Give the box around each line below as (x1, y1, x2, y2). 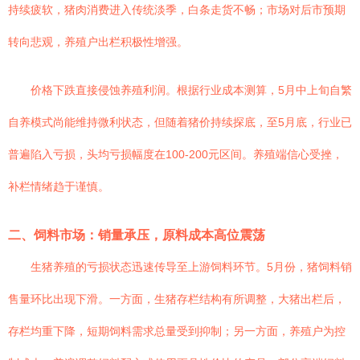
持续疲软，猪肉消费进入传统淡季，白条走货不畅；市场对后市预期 (8, 3, 346, 16)
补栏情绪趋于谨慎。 (8, 180, 109, 193)
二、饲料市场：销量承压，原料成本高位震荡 (8, 227, 265, 242)
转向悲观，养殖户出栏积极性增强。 (8, 35, 188, 48)
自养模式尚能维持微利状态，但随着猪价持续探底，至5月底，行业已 (8, 116, 352, 129)
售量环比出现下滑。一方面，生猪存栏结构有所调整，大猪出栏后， (8, 292, 346, 305)
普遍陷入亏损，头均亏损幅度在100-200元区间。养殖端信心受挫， (8, 148, 343, 161)
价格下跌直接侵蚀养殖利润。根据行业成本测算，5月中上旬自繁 (31, 84, 352, 96)
